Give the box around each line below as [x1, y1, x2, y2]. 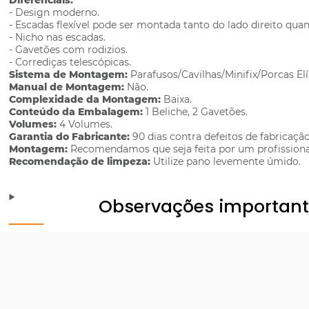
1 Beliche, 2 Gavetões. [146, 106, 248, 118]
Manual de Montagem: [9, 81, 128, 93]
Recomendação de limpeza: [9, 155, 154, 168]
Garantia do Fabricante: [9, 130, 133, 143]
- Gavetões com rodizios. [9, 43, 128, 56]
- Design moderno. [9, 6, 100, 19]
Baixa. [163, 93, 192, 106]
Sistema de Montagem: [9, 68, 131, 81]
